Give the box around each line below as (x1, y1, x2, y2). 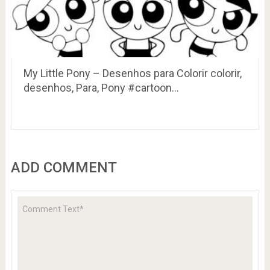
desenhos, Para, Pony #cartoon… (23, 81, 179, 94)
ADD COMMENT (10, 159, 117, 176)
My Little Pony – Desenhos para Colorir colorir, (23, 66, 242, 80)
